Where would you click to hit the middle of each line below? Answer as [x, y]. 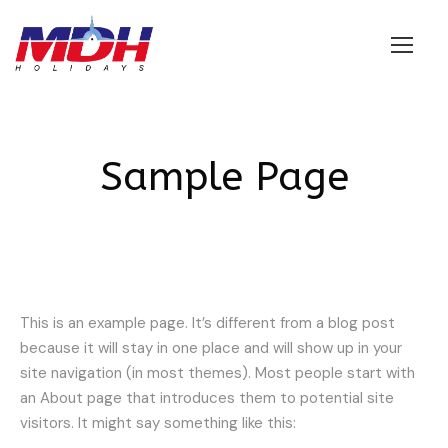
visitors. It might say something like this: [158, 422]
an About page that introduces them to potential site [207, 397]
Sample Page [224, 176]
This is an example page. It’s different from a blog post [207, 322]
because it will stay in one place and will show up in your [211, 347]
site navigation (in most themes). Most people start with [217, 372]
